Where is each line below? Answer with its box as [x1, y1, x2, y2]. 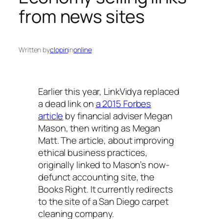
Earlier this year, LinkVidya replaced [38, 85, 180, 98]
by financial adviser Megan [65, 109, 173, 122]
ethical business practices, [38, 146, 148, 159]
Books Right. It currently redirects [38, 182, 173, 196]
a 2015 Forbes [95, 97, 152, 110]
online [73, 44, 92, 54]
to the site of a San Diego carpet [38, 195, 169, 208]
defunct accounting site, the [38, 170, 155, 183]
